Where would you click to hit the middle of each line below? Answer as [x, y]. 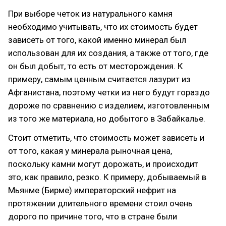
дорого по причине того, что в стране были [93, 216]
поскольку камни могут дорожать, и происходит [103, 164]
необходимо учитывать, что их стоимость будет [103, 27]
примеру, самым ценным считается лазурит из [99, 79]
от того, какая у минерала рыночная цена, [90, 151]
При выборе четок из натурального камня [90, 14]
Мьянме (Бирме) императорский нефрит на [92, 190]
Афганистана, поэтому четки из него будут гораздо [109, 92]
